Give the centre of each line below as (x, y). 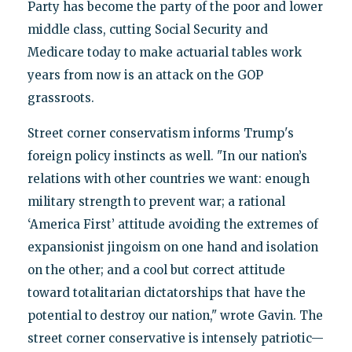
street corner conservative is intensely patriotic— (175, 338)
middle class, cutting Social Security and (147, 29)
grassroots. (60, 97)
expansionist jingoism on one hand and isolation (172, 247)
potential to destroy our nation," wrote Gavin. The (175, 315)
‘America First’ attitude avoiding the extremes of (172, 224)
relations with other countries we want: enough (168, 178)
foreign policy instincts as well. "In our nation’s (167, 156)
